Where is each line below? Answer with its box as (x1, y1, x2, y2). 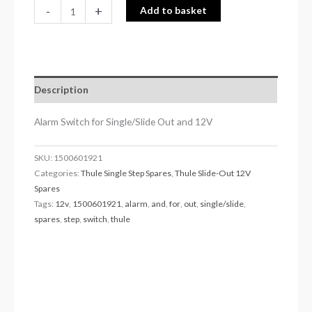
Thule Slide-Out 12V (175, 167, 251, 178)
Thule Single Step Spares (81, 167, 172, 178)
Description (34, 84, 89, 96)
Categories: (34, 167, 81, 178)
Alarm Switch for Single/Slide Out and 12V (34, 115, 213, 127)
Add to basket (139, 4, 207, 17)
